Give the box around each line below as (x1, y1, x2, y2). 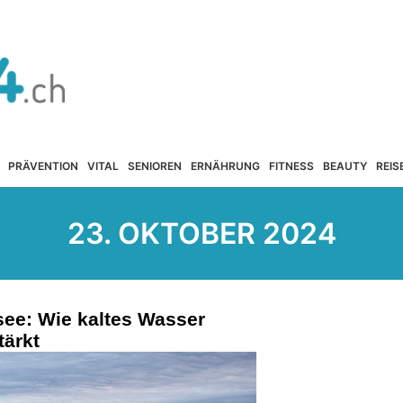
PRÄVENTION (7, 158, 78, 173)
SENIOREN (127, 158, 182, 173)
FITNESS (268, 158, 314, 173)
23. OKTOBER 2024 (67, 216, 336, 251)
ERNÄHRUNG (190, 158, 260, 173)
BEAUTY (322, 158, 367, 173)
